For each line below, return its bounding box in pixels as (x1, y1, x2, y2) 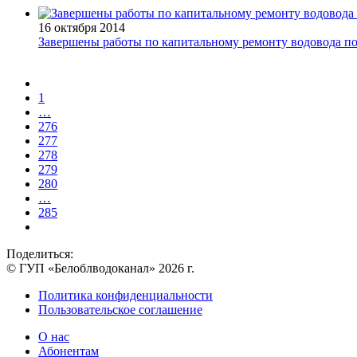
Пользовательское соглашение (38, 302, 202, 316)
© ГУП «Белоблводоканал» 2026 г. (6, 261, 194, 275)
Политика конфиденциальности (38, 288, 213, 302)
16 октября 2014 (38, 20, 125, 34)
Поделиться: (6, 246, 73, 261)
